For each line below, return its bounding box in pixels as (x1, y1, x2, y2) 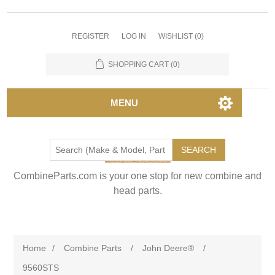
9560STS (23, 263, 60, 273)
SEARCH (181, 145, 216, 155)
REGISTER (71, 32, 109, 41)
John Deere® (142, 243, 195, 253)
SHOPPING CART (107, 60, 169, 69)
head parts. (113, 185, 162, 196)
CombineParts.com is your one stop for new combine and (14, 171, 261, 181)
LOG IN (121, 32, 146, 41)
